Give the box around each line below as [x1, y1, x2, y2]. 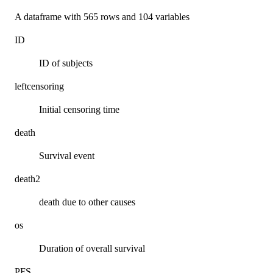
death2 [15, 174, 40, 185]
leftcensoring [15, 81, 64, 92]
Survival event [39, 151, 94, 161]
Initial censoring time [39, 104, 119, 115]
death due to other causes [39, 197, 135, 208]
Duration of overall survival [39, 243, 145, 254]
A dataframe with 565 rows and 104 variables [15, 12, 190, 23]
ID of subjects [39, 58, 93, 69]
